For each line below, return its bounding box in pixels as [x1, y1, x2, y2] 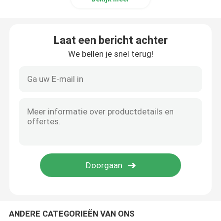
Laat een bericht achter [53, 34, 168, 46]
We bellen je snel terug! [68, 48, 153, 59]
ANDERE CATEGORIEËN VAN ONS [8, 208, 135, 219]
